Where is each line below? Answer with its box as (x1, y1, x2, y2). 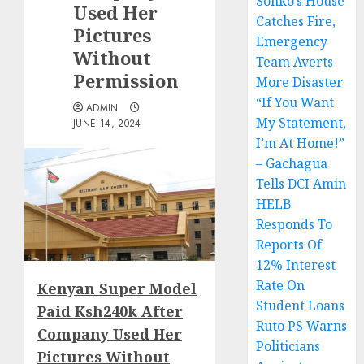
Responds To (256, 215, 333, 234)
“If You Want (256, 93, 335, 112)
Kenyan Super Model (37, 278, 197, 298)
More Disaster (256, 73, 344, 92)
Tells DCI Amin (256, 175, 347, 193)
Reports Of (256, 236, 323, 254)
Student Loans (256, 297, 345, 315)
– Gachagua (256, 154, 328, 173)
